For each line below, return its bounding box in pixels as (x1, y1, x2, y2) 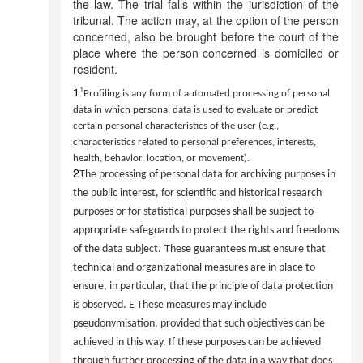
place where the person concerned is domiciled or (73, 45, 339, 61)
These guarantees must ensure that (164, 243, 326, 255)
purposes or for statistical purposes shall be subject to (73, 206, 314, 218)
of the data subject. (73, 243, 161, 255)
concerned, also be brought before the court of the (73, 28, 339, 45)
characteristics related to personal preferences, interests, (73, 137, 316, 147)
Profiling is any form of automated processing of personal (83, 88, 330, 99)
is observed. (73, 299, 126, 311)
